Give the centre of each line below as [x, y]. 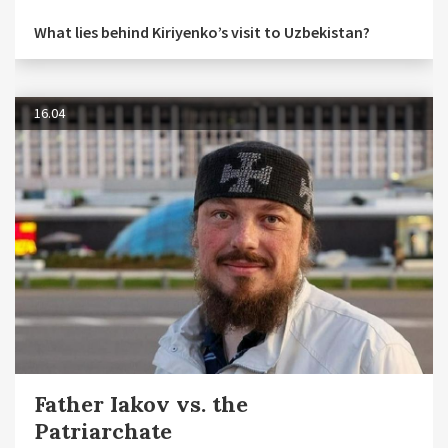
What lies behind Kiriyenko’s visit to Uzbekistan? [202, 31]
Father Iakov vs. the [141, 403]
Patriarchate [103, 430]
